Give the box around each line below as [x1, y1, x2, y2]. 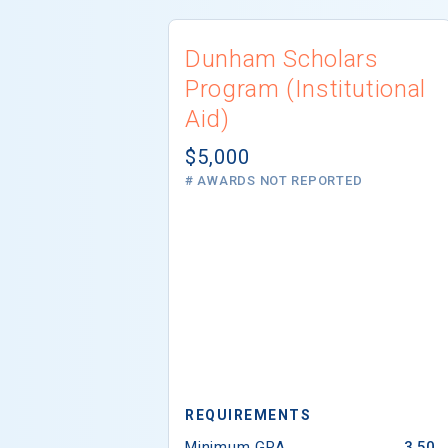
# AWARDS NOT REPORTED [185, 172, 363, 188]
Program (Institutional [185, 74, 426, 103]
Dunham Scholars [185, 44, 379, 73]
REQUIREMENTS [185, 406, 311, 423]
